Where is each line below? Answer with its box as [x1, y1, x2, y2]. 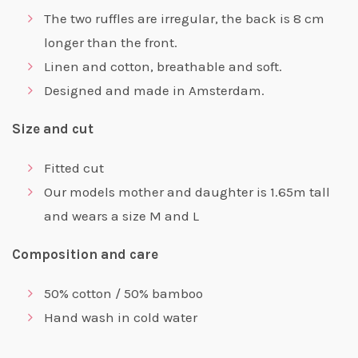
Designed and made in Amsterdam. [44, 82, 265, 98]
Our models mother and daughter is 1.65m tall [44, 183, 330, 200]
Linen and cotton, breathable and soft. [44, 58, 282, 74]
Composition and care [12, 245, 158, 262]
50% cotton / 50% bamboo [44, 284, 203, 301]
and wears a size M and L [44, 207, 199, 224]
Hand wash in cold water [44, 308, 197, 325]
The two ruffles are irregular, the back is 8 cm [44, 10, 324, 26]
